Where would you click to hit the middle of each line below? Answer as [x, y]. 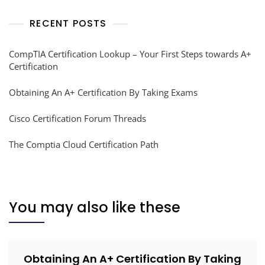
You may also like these [95, 207]
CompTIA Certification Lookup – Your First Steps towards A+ [130, 54]
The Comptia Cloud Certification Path [84, 144]
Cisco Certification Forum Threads [77, 118]
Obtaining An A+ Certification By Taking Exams [103, 92]
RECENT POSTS [68, 23]
